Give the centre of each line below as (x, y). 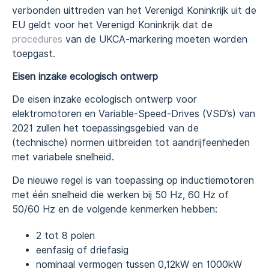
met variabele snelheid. (63, 157)
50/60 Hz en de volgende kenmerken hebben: (115, 209)
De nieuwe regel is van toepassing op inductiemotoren (133, 180)
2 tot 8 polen (65, 235)
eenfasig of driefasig (82, 250)
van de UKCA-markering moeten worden (155, 39)
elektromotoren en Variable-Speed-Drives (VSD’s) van (134, 114)
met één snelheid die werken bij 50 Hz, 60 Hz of (120, 195)
